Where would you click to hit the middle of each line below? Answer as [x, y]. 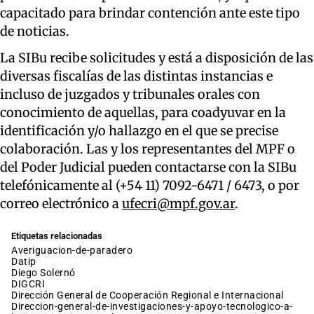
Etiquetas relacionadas [57, 236]
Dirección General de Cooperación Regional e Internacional [151, 295]
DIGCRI [31, 284]
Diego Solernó [47, 273]
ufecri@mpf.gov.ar [178, 204]
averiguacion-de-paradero [75, 251]
